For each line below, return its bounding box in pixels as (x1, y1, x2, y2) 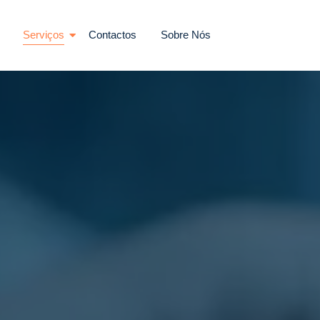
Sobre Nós (161, 29, 211, 41)
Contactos (89, 29, 137, 41)
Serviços (23, 29, 65, 41)
